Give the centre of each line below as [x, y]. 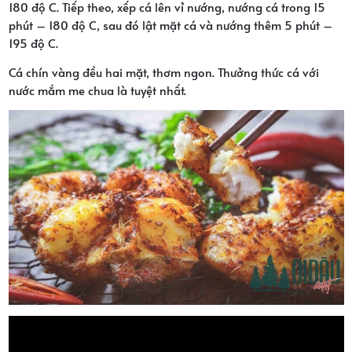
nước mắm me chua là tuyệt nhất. [97, 90]
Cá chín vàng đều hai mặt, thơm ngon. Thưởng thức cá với [163, 71]
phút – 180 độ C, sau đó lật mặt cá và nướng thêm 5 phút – [170, 24]
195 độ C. [33, 42]
